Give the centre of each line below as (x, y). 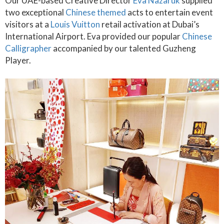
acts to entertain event (169, 12)
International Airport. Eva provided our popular (93, 36)
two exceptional (35, 12)
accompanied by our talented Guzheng (124, 48)
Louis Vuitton (75, 24)
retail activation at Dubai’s (150, 24)
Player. (18, 60)
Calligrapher (28, 48)
